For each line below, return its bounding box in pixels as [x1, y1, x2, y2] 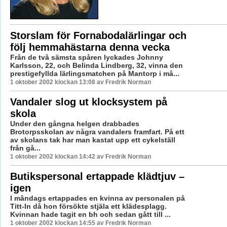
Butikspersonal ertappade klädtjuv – [10, 171, 184, 182]
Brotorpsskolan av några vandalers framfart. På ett [10, 128, 184, 136]
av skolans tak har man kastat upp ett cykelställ [10, 136, 175, 144]
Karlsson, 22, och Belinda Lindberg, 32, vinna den [10, 61, 183, 69]
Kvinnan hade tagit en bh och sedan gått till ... [10, 210, 171, 218]
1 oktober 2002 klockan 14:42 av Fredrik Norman [10, 153, 151, 160]
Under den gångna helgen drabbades [10, 120, 139, 128]
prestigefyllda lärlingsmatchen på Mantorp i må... [10, 69, 179, 78]
